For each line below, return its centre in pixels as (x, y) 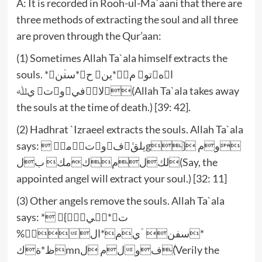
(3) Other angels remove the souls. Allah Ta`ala (120, 200)
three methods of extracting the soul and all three (127, 19)
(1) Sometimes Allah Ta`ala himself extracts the (122, 58)
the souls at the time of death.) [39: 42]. (103, 107)
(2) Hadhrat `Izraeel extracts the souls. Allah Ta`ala (130, 129)
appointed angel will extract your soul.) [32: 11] (121, 178)
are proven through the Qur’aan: (89, 35)
